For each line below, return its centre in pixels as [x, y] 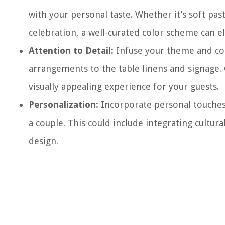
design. [43, 141]
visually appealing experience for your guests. [124, 87]
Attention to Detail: [71, 50]
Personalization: [64, 105]
